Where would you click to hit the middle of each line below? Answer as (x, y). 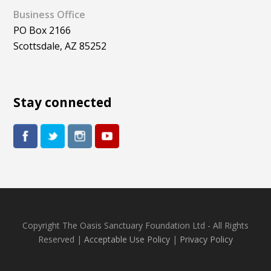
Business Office (50, 15)
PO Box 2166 (42, 31)
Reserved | (61, 240)
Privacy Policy (206, 240)
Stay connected (63, 103)
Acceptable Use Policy (127, 240)
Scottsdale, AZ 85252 (60, 46)
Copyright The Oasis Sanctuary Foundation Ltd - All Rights (135, 226)
